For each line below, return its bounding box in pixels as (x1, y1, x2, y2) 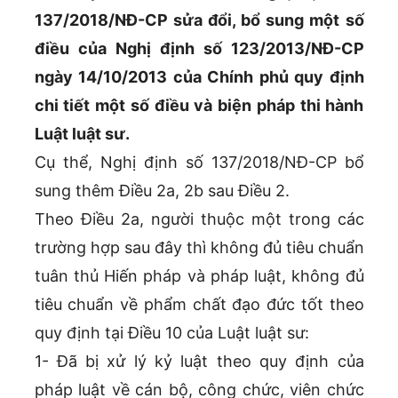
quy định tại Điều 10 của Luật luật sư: (34, 323, 309, 343)
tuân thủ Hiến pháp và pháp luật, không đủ (34, 267, 364, 286)
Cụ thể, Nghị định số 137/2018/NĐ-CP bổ (34, 153, 364, 172)
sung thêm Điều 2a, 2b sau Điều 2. (34, 181, 290, 201)
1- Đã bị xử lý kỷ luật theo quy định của (34, 352, 364, 371)
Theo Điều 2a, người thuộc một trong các (34, 210, 364, 229)
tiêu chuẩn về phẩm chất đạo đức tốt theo (34, 295, 364, 314)
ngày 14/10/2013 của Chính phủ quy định (34, 68, 364, 87)
